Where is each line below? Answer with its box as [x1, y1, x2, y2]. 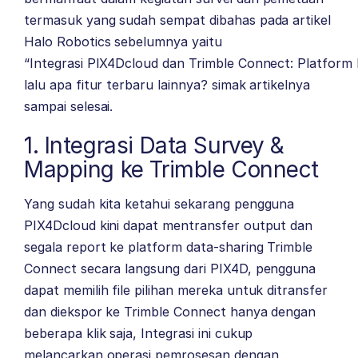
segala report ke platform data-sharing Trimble [24, 239, 313, 255]
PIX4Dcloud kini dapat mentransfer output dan [24, 217, 313, 233]
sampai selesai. [24, 98, 113, 114]
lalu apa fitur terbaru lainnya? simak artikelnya [24, 77, 311, 93]
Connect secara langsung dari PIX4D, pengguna [24, 261, 316, 276]
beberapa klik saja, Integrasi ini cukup [24, 325, 253, 341]
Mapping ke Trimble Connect [24, 156, 320, 183]
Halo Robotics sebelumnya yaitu [24, 34, 222, 50]
